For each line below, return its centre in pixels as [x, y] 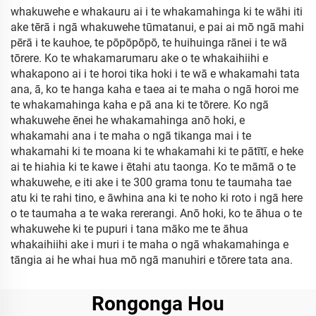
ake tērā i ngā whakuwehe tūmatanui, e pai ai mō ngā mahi [157, 27]
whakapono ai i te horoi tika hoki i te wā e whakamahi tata [155, 74]
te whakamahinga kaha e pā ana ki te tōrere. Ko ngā [140, 105]
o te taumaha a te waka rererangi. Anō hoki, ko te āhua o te [156, 213]
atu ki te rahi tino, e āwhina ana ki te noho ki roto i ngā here [157, 198]
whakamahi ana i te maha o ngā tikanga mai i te [131, 136]
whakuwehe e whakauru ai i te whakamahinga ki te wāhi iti [157, 12]
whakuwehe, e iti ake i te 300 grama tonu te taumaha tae [151, 182]
